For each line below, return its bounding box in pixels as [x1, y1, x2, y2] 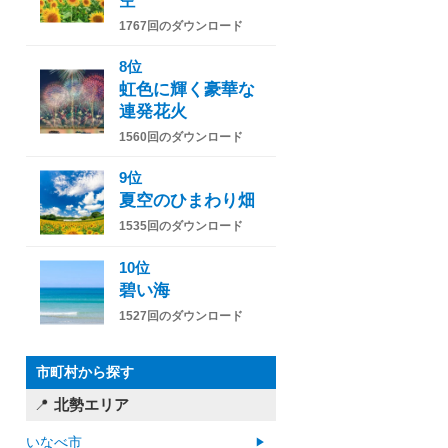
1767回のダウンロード [119, 19, 243, 34]
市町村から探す [36, 365, 134, 381]
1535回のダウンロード [119, 219, 243, 234]
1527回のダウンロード [119, 309, 243, 324]
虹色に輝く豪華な [119, 80, 255, 100]
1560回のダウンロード [119, 130, 243, 145]
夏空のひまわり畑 [119, 191, 255, 211]
